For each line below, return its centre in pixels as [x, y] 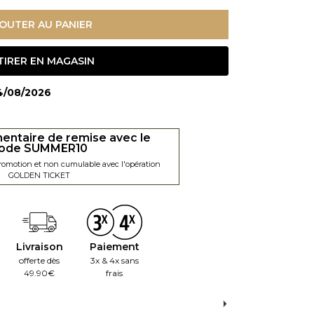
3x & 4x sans [114, 260]
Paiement [114, 246]
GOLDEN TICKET [39, 175]
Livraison [39, 246]
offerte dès [39, 260]
